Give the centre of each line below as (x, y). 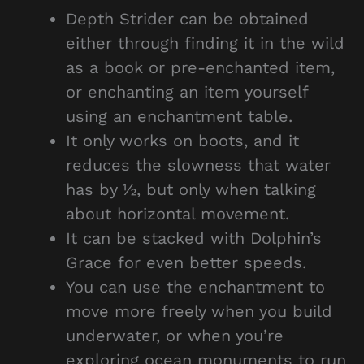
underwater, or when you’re (175, 335)
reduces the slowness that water (199, 165)
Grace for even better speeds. (186, 262)
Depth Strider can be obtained (188, 18)
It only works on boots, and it (183, 140)
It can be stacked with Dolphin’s (194, 238)
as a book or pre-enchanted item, (201, 67)
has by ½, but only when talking (191, 189)
